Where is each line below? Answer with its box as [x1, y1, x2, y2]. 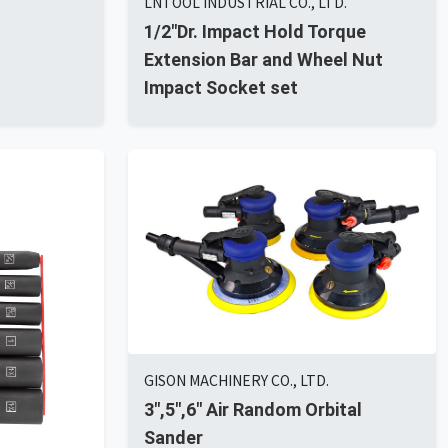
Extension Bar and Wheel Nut [144, 49, 383, 71]
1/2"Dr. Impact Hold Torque [144, 21, 366, 43]
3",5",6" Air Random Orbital [144, 398, 362, 420]
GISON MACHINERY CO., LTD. [144, 369, 329, 390]
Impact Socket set [144, 77, 298, 99]
